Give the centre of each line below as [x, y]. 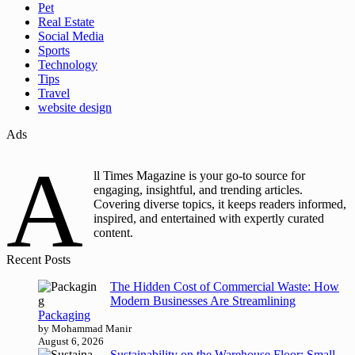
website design [75, 108]
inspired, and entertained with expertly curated [209, 219]
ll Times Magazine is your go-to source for [200, 176]
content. [114, 233]
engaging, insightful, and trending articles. [198, 190]
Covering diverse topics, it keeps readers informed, [220, 204]
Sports [54, 51]
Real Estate [66, 22]
